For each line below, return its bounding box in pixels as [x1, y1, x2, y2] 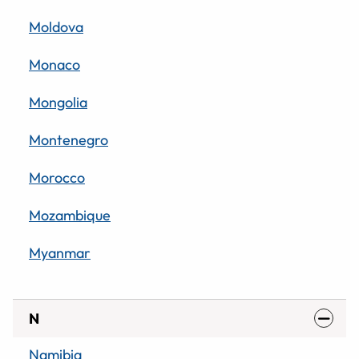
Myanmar [29, 243, 91, 262]
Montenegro [29, 130, 108, 149]
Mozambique [29, 205, 111, 224]
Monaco [29, 54, 80, 74]
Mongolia [29, 92, 87, 111]
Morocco [29, 167, 85, 187]
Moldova [29, 17, 83, 36]
